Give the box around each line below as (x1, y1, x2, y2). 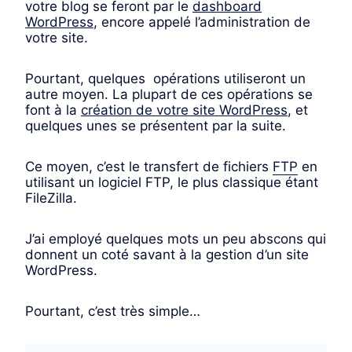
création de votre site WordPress (81, 102, 288, 119)
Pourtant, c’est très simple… (25, 303, 200, 320)
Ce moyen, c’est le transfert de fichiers (25, 159, 273, 175)
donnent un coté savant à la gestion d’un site (25, 247, 309, 263)
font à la (25, 102, 81, 119)
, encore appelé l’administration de (93, 14, 310, 31)
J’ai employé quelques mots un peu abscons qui (25, 231, 326, 247)
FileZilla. (25, 190, 77, 207)
